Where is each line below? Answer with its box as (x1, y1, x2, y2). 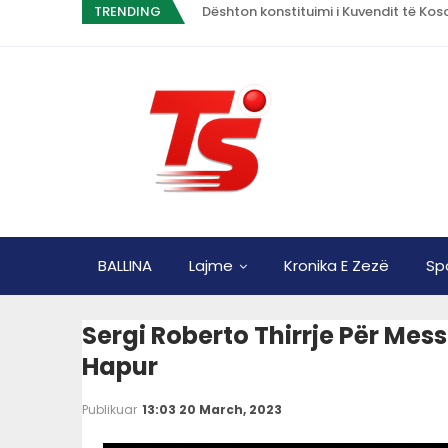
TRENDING (93, 2, 161, 21)
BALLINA (98, 255, 152, 276)
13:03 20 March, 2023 (142, 401, 282, 418)
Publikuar (82, 401, 140, 418)
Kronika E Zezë (284, 255, 389, 276)
